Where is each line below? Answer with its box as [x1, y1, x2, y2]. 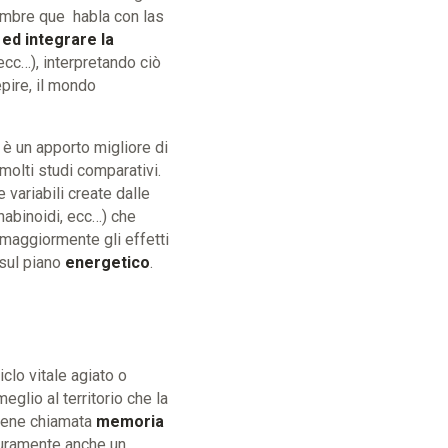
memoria [95, 411, 164, 431]
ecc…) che [66, 206, 136, 226]
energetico [64, 252, 150, 272]
